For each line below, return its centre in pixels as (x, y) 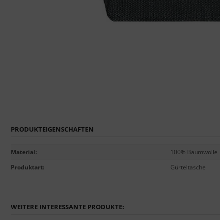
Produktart (27, 167)
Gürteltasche (188, 167)
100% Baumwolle (194, 152)
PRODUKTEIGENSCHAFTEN (52, 129)
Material (23, 152)
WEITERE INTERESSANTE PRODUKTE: (68, 207)
